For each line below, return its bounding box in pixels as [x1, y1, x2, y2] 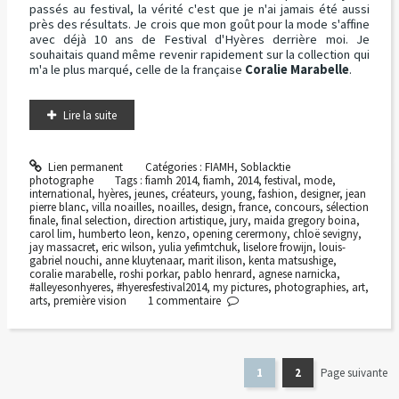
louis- [318, 239, 346, 255]
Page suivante [321, 365, 388, 381]
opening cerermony [191, 225, 287, 241]
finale [28, 212, 55, 228]
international [28, 185, 92, 201]
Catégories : [144, 159, 205, 175]
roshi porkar [118, 265, 177, 281]
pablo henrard [183, 265, 252, 281]
